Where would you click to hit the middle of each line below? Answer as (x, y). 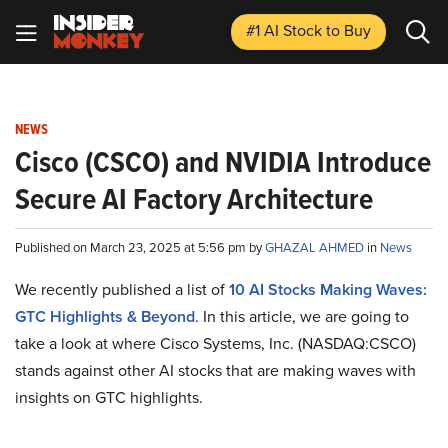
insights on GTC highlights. (109, 397)
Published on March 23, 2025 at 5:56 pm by (140, 247)
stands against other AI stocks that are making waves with (215, 370)
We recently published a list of (122, 289)
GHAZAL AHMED (316, 247)
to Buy (348, 30)
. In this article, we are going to (302, 316)
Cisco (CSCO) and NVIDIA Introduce (223, 162)
